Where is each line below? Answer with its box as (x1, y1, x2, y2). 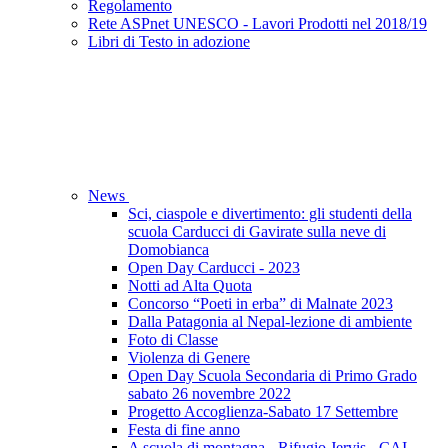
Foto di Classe (128, 331, 218, 349)
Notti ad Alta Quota (128, 277, 252, 295)
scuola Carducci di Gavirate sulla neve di (128, 223, 386, 241)
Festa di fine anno (128, 421, 240, 439)
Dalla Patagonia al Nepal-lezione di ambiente (128, 313, 412, 331)
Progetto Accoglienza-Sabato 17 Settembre (128, 403, 398, 421)
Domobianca (128, 241, 209, 259)
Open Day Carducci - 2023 (128, 259, 300, 277)
